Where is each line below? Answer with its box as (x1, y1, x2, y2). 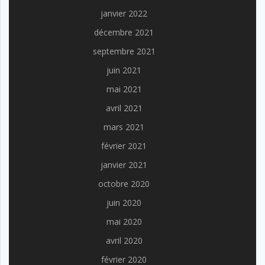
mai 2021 (106, 83, 142, 95)
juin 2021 (106, 64, 141, 76)
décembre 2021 (94, 27, 154, 38)
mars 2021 (104, 121, 144, 133)
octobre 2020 (98, 178, 150, 190)
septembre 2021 (92, 46, 156, 57)
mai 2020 (106, 216, 142, 228)
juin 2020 (106, 197, 141, 209)
